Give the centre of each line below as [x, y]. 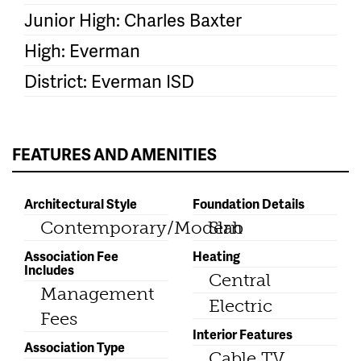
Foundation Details [249, 204]
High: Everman [82, 51]
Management [97, 294]
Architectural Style [81, 204]
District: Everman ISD [109, 81]
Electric [241, 306]
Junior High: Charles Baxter [133, 20]
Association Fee [71, 256]
